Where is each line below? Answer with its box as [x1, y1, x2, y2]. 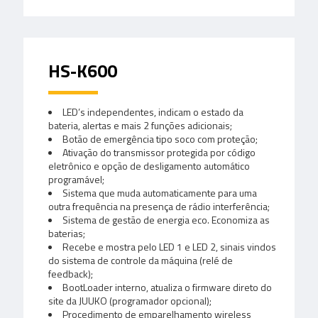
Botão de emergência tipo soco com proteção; [62, 131, 258, 146]
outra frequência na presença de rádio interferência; [48, 198, 270, 214]
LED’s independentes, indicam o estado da [62, 104, 243, 119]
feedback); [48, 265, 93, 281]
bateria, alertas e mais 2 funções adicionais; [48, 117, 232, 133]
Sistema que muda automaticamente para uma [62, 185, 257, 200]
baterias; [48, 225, 85, 241]
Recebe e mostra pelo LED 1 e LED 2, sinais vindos [62, 238, 276, 254]
